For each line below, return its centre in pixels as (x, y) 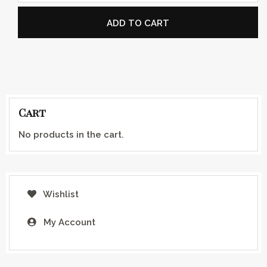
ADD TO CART (138, 23)
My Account (68, 222)
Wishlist (60, 194)
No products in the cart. (71, 134)
